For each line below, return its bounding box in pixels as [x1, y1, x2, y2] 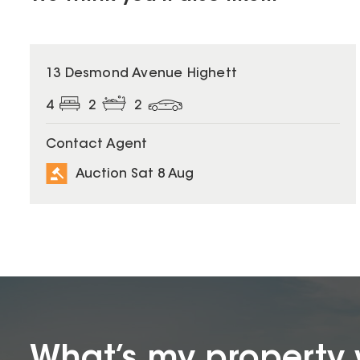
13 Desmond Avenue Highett [46, 67, 237, 81]
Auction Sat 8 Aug [76, 167, 194, 181]
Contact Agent [46, 138, 147, 152]
